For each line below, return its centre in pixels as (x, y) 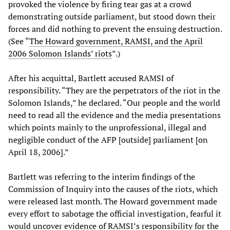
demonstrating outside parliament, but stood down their (112, 17)
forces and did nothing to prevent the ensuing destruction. (115, 29)
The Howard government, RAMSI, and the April (116, 41)
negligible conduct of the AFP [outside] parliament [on (108, 140)
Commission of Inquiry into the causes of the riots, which (113, 189)
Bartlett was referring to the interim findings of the (102, 177)
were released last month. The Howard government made (113, 202)
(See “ (19, 41)
